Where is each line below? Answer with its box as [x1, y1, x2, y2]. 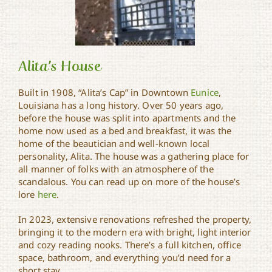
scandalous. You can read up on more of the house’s [18, 175, 240, 188]
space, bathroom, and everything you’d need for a [18, 251, 231, 263]
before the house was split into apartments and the [18, 112, 236, 124]
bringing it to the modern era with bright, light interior [18, 226, 251, 238]
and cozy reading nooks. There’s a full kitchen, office [18, 239, 242, 251]
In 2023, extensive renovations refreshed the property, [18, 213, 252, 225]
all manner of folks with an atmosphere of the [18, 163, 214, 175]
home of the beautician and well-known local [18, 137, 210, 149]
